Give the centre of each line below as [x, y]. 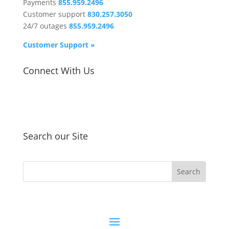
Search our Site [55, 136]
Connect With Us [59, 71]
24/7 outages [45, 26]
